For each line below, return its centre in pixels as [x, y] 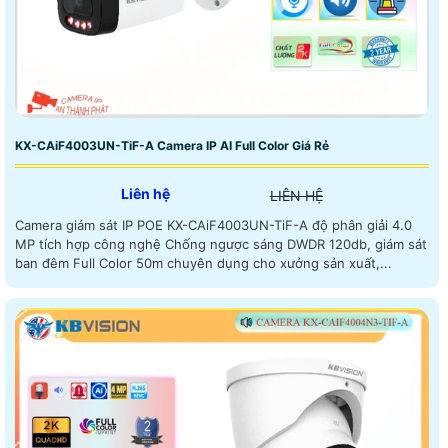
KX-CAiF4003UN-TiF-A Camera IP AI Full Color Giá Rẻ [172, 146]
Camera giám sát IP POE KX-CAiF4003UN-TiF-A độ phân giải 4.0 [91, 225]
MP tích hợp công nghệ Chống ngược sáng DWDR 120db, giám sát [221, 244]
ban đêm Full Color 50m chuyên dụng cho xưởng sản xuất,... [203, 263]
